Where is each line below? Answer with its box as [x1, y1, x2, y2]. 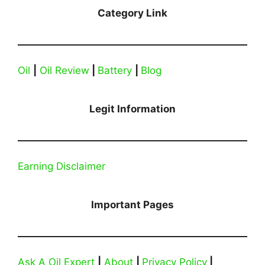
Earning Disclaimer [18, 160, 105, 172]
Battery [98, 64, 132, 76]
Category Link [98, 7, 167, 19]
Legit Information [89, 102, 176, 115]
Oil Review [40, 64, 89, 76]
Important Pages [91, 198, 174, 211]
